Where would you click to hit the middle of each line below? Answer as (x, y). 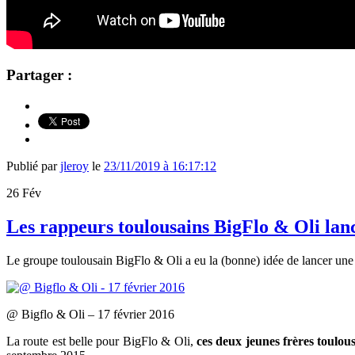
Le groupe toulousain (61, 260)
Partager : (39, 75)
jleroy (74, 166)
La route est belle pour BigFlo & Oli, (101, 341)
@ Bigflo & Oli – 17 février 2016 (90, 314)
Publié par (33, 166)
